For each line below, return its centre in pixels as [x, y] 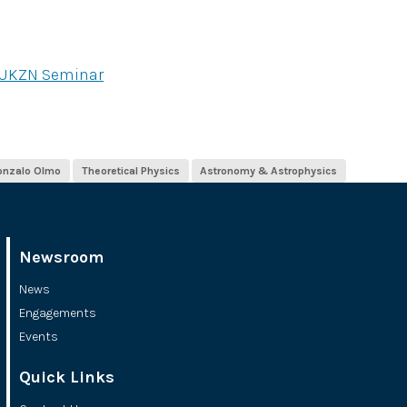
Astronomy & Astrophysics [269, 170]
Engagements [57, 313]
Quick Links [66, 377]
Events [38, 337]
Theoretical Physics [130, 170]
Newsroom [61, 257]
